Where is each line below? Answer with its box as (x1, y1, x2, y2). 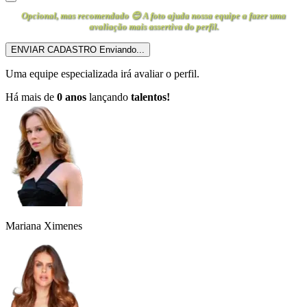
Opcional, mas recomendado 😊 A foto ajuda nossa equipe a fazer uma (21, 10, 286, 21)
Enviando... (99, 45, 145, 55)
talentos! (131, 91, 170, 103)
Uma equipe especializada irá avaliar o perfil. (5, 68, 199, 79)
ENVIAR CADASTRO (11, 45, 97, 55)
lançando (86, 91, 131, 103)
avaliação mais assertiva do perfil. (88, 21, 219, 32)
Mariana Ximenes (5, 220, 82, 232)
